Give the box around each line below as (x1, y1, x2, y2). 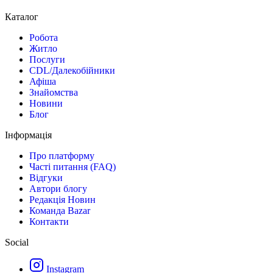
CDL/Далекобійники (29, 65, 115, 76)
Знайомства (29, 87, 78, 97)
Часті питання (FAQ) (29, 161, 116, 172)
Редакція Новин (29, 194, 96, 205)
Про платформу (29, 150, 94, 161)
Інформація (5, 129, 52, 140)
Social (5, 236, 29, 247)
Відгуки (29, 172, 63, 183)
